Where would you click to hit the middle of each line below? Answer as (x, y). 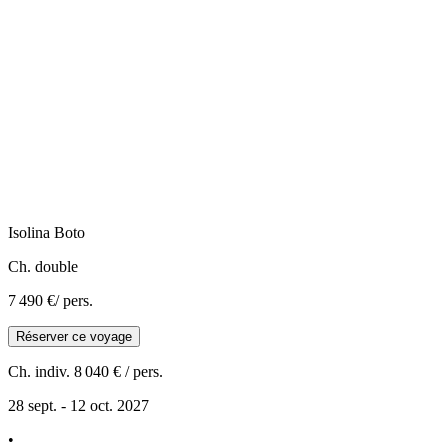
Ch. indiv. (39, 371)
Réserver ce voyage (74, 336)
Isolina (29, 232)
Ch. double (43, 266)
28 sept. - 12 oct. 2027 (78, 405)
